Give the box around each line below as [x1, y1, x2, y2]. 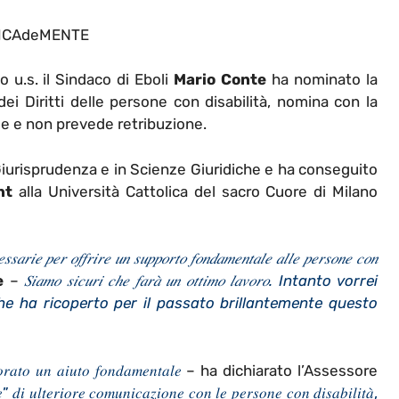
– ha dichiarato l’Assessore [181, 361, 379, 379]
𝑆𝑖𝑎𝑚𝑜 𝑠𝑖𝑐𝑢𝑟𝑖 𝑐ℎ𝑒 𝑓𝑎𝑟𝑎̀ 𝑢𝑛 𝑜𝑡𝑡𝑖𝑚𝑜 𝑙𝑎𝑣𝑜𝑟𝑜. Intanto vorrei [24, 272, 379, 290]
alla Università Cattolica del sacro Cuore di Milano [12, 182, 379, 200]
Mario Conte [174, 70, 267, 89]
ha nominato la [266, 70, 379, 89]
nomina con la [271, 93, 379, 111]
